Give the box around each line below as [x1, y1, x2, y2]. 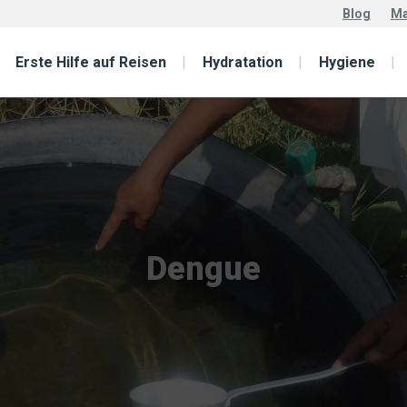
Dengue [146, 249, 261, 288]
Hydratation [203, 53, 283, 71]
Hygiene [319, 53, 375, 71]
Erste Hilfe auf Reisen [15, 53, 166, 71]
